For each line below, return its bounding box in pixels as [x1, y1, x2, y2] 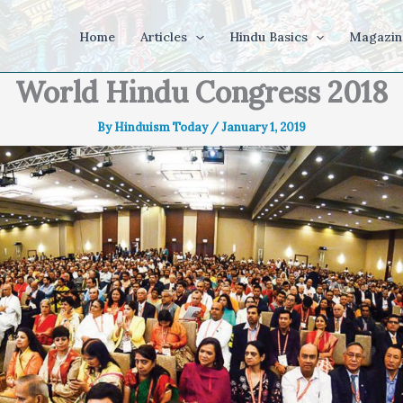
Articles [140, 29, 188, 45]
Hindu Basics [228, 29, 308, 45]
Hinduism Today [114, 120, 210, 135]
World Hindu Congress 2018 [15, 74, 388, 111]
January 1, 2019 [221, 120, 306, 135]
